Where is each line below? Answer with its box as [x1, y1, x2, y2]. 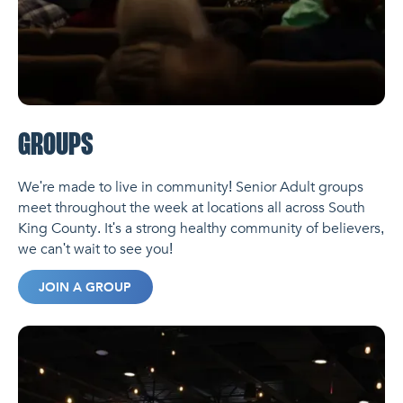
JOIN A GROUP [39, 279, 132, 297]
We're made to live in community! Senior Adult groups [17, 176, 363, 197]
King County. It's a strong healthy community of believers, [17, 218, 384, 238]
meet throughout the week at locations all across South [17, 197, 365, 218]
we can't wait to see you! [17, 238, 173, 259]
